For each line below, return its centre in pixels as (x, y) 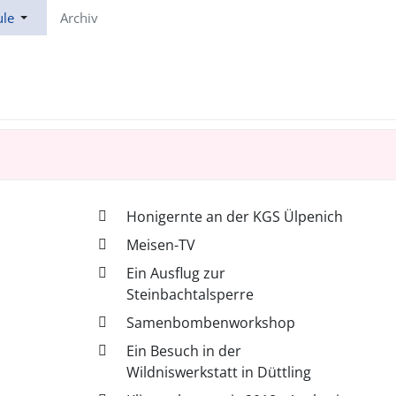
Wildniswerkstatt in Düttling (219, 372)
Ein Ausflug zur (176, 273)
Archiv (79, 18)
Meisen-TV (161, 244)
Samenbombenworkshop (211, 322)
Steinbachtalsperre (190, 294)
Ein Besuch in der (184, 350)
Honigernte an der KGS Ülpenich (235, 216)
